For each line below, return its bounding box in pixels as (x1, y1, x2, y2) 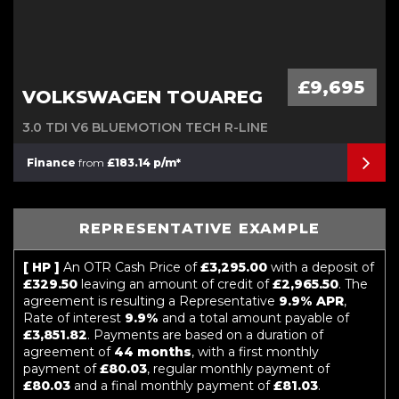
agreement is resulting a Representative (23, 293, 279, 309)
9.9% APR (279, 293, 344, 309)
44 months (114, 344, 191, 360)
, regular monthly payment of (147, 361, 330, 377)
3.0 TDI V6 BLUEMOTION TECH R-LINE (22, 119, 268, 135)
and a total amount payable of (159, 310, 349, 326)
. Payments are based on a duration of (87, 327, 323, 343)
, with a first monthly (191, 344, 319, 360)
